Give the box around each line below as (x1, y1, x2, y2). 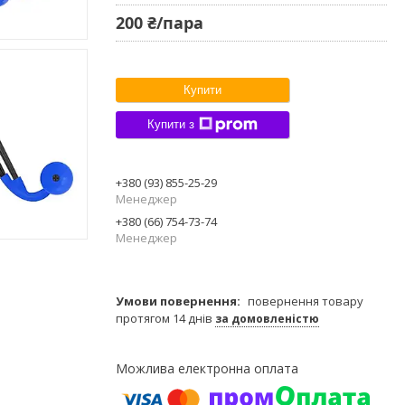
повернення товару (248, 292, 363, 309)
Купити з (147, 118, 194, 132)
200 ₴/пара (116, 11, 203, 33)
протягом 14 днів (116, 309, 215, 326)
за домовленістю (215, 310, 319, 326)
